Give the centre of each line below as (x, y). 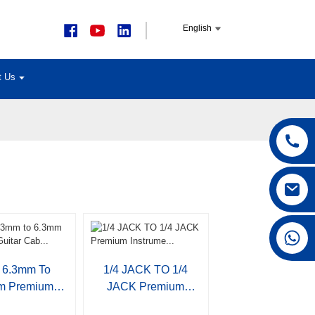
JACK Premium (146, 287)
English (197, 28)
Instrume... (146, 303)
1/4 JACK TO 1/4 (146, 270)
